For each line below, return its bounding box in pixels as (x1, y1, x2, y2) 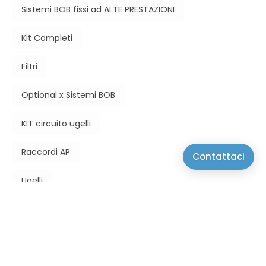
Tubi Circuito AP (21, 203, 87, 216)
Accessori (21, 232, 61, 244)
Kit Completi (21, 32, 72, 45)
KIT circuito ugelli (21, 118, 91, 130)
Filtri (21, 61, 37, 73)
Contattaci (192, 150, 245, 163)
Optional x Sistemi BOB (21, 89, 115, 102)
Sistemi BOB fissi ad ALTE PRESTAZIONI (21, 4, 175, 16)
